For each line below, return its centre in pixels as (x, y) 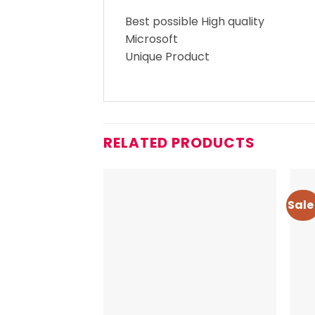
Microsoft (152, 39)
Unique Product (167, 57)
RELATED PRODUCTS (179, 143)
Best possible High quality (195, 22)
